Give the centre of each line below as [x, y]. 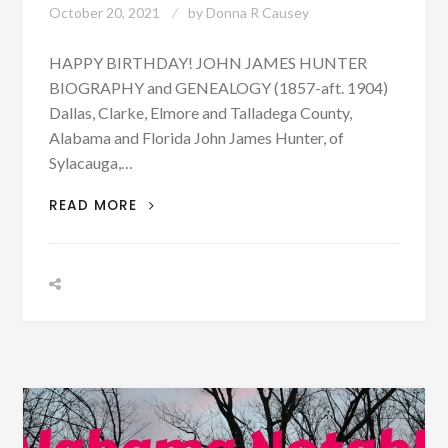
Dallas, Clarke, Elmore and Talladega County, [200, 113]
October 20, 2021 [104, 13]
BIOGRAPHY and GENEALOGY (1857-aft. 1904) [218, 88]
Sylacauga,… [90, 163]
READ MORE [95, 206]
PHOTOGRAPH [194, 399]
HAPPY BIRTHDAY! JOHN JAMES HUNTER [207, 63]
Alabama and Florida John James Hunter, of [196, 138]
